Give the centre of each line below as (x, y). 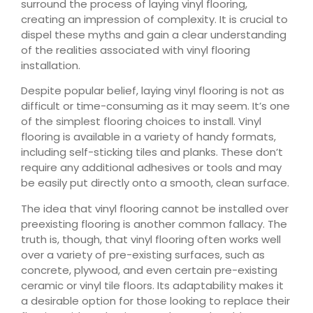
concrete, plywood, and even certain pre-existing (149, 270)
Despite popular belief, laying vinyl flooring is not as (153, 91)
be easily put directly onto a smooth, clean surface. (155, 183)
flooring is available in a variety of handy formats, (148, 137)
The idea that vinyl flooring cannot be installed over (155, 208)
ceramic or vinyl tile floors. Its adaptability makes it (152, 285)
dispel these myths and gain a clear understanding (154, 35)
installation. (51, 66)
